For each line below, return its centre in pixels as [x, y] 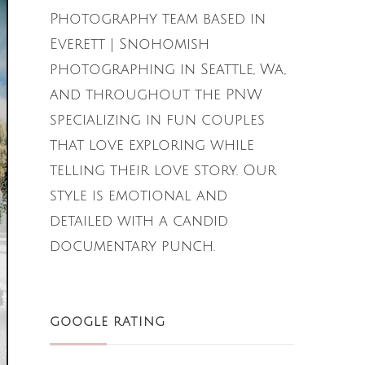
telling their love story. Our [163, 170]
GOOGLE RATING [108, 321]
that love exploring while [152, 145]
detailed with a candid [139, 220]
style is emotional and [139, 195]
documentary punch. [132, 246]
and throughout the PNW [156, 94]
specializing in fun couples [157, 119]
